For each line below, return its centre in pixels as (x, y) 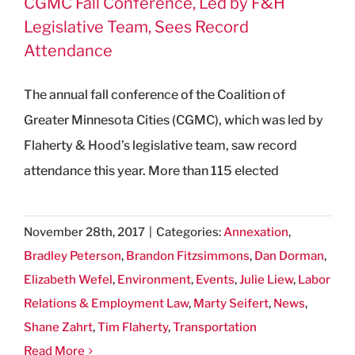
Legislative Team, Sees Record (136, 27)
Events (215, 279)
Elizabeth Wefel (68, 279)
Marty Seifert (231, 303)
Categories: (190, 232)
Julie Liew (266, 279)
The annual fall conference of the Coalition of (155, 94)
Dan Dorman (289, 256)
